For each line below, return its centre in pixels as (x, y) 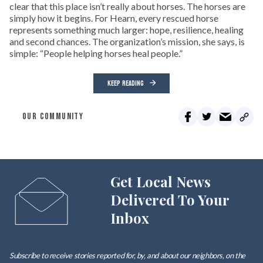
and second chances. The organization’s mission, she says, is (127, 41)
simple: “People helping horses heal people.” (96, 53)
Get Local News (160, 181)
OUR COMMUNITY (53, 117)
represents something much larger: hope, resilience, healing (127, 30)
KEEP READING (126, 83)
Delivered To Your (169, 200)
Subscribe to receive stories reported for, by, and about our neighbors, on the (127, 255)
